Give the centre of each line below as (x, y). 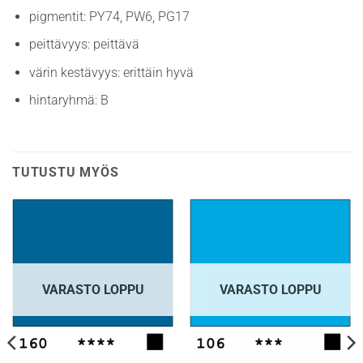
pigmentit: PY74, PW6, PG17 (109, 16)
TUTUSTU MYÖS (66, 173)
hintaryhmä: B (68, 100)
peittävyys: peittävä (84, 45)
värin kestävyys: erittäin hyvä (111, 72)
